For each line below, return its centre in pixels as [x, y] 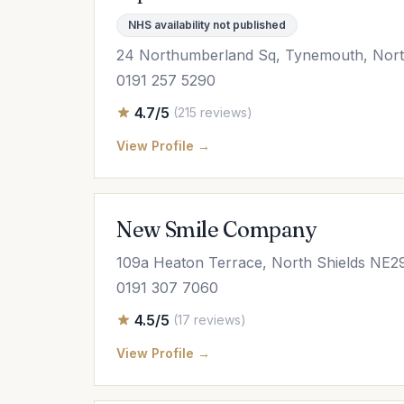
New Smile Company [216, 230]
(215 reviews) [213, 112]
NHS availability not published [207, 25]
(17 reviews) [210, 320]
